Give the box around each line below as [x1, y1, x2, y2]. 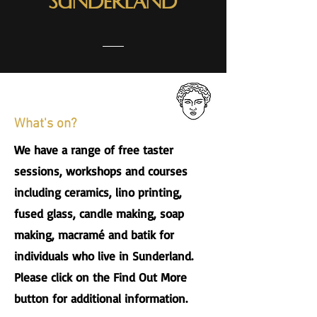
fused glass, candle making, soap [14, 206, 184, 221]
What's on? [14, 116, 76, 132]
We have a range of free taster [14, 142, 173, 157]
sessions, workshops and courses [14, 163, 188, 178]
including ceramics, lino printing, [14, 185, 182, 200]
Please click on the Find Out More [14, 270, 187, 284]
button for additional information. [14, 291, 192, 306]
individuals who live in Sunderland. [14, 248, 193, 263]
